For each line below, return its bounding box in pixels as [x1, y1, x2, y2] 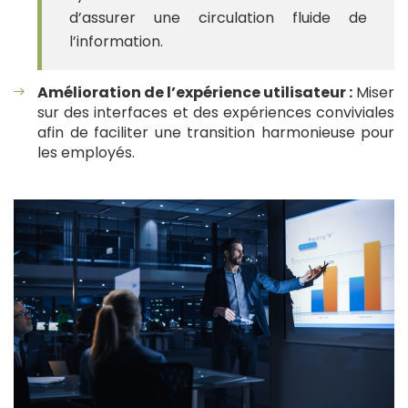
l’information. [69, 31, 163, 53]
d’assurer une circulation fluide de [69, 7, 367, 29]
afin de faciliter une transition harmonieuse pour [37, 122, 394, 144]
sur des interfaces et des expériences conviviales [37, 102, 394, 124]
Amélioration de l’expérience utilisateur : [37, 82, 352, 104]
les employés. [37, 142, 135, 164]
